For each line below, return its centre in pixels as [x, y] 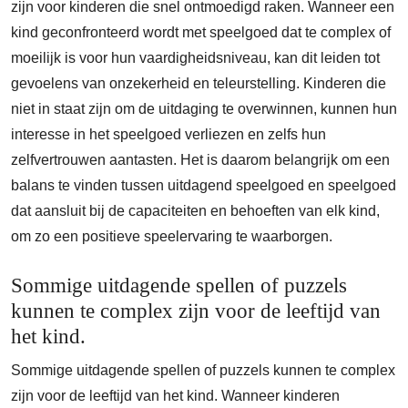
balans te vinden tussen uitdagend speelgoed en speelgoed [204, 186]
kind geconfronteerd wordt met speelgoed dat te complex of [201, 33]
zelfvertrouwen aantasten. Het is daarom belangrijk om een [200, 160]
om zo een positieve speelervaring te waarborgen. [172, 237]
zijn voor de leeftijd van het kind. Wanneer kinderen [175, 396]
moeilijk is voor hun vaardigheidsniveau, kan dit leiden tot [195, 58]
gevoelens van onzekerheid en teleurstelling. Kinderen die [199, 84]
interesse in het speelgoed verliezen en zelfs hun [168, 135]
